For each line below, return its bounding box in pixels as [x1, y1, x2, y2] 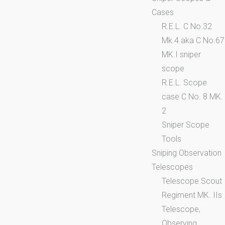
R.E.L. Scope [162, 77, 207, 87]
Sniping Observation [152, 148, 221, 158]
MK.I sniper [162, 49, 201, 59]
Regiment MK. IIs [162, 190, 222, 200]
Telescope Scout [162, 176, 222, 186]
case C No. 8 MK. [162, 91, 223, 101]
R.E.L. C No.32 [162, 21, 212, 31]
